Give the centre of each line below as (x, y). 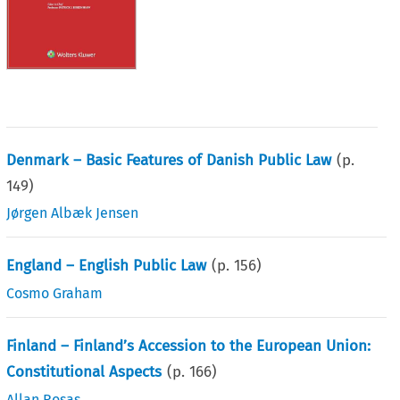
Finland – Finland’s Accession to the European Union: (189, 346)
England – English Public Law (107, 265)
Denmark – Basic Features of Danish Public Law (169, 160)
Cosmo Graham (55, 293)
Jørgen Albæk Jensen (73, 212)
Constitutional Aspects (84, 371)
